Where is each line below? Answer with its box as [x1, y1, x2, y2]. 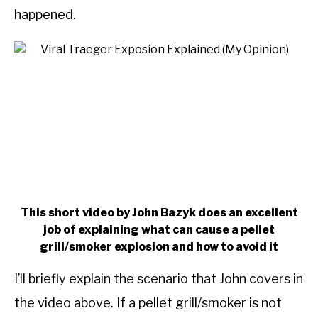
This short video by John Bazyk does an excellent [20, 205, 298, 219]
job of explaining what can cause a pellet [43, 222, 275, 236]
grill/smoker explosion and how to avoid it [40, 239, 278, 253]
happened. [14, 7, 76, 23]
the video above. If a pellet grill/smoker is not [14, 295, 282, 310]
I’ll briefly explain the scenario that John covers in [14, 270, 303, 286]
